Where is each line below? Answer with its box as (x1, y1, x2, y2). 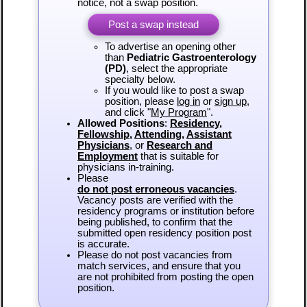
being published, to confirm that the (77, 216, 232, 228)
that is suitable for (137, 150, 219, 162)
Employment (77, 150, 138, 162)
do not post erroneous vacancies (77, 183, 234, 195)
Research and (146, 139, 212, 151)
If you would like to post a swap (104, 84, 244, 96)
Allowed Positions (77, 117, 164, 129)
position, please (104, 95, 177, 107)
